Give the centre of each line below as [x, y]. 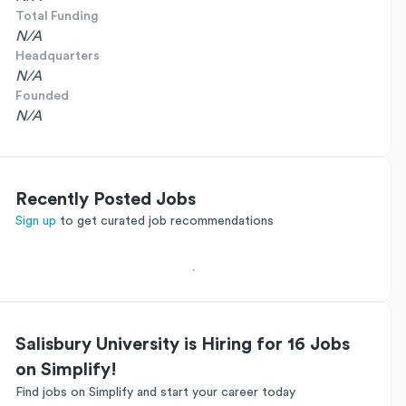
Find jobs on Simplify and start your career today [155, 392]
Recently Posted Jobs [106, 199]
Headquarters [58, 56]
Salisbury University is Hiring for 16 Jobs [183, 344]
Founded [42, 96]
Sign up [36, 221]
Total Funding [57, 16]
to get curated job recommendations [167, 221]
